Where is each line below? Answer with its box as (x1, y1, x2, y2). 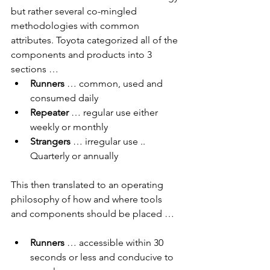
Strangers (30, 136, 71, 148)
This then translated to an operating (11, 179, 166, 191)
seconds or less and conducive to (30, 251, 176, 263)
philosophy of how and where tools (11, 193, 165, 206)
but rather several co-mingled (11, 5, 139, 17)
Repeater (30, 107, 69, 119)
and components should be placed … (11, 208, 174, 220)
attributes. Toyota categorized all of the (11, 34, 180, 46)
